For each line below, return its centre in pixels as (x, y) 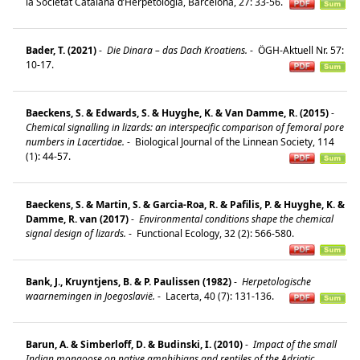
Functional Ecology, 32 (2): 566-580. (217, 233)
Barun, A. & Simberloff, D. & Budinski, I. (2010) (134, 344)
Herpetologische (275, 281)
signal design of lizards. (76, 233)
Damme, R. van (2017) (77, 219)
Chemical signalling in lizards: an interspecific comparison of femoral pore (185, 127)
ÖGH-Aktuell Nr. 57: (300, 50)
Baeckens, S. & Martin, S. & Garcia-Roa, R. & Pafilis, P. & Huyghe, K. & (185, 204)
